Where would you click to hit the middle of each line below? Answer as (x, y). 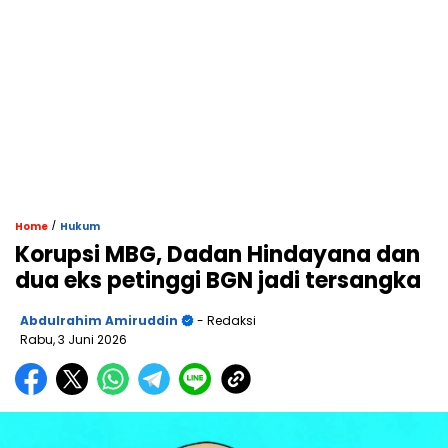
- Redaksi (225, 321)
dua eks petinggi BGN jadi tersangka (218, 281)
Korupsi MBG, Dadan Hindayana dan (217, 255)
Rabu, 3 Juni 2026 (73, 340)
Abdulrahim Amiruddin (99, 321)
